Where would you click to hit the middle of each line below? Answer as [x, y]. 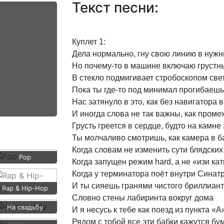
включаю [179, 66]
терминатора [125, 174]
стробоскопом [181, 78]
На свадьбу [25, 207]
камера [195, 138]
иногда [92, 114]
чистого [168, 186]
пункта [197, 210]
